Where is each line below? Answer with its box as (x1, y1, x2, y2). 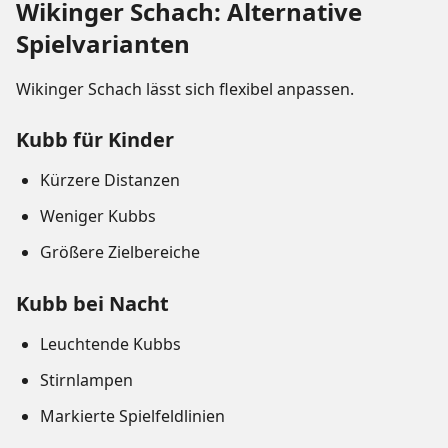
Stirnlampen (40, 369, 133, 392)
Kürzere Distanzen (40, 169, 180, 192)
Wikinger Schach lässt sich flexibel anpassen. (16, 78, 354, 101)
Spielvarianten (16, 27, 190, 61)
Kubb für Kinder (16, 126, 174, 154)
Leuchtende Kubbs (40, 333, 181, 356)
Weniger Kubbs (40, 205, 156, 228)
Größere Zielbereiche (40, 241, 200, 264)
